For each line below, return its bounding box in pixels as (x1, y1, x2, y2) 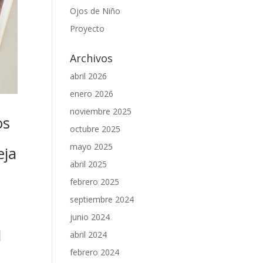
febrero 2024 (70, 246, 120, 258)
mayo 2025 (70, 140, 113, 152)
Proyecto (70, 22, 105, 34)
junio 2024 (70, 211, 110, 222)
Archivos (70, 50, 113, 65)
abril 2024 (70, 228, 107, 240)
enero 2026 (70, 87, 114, 99)
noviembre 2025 (70, 105, 132, 117)
